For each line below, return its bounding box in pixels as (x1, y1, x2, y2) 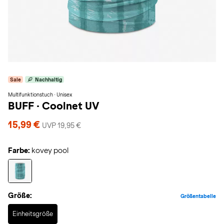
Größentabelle (180, 193, 216, 199)
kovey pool (31, 146, 68, 154)
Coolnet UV (42, 100, 99, 111)
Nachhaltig (35, 76, 62, 82)
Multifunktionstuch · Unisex (8, 91, 72, 97)
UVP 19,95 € (42, 121, 81, 129)
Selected (57, 204, 86, 212)
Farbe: (8, 146, 30, 154)
